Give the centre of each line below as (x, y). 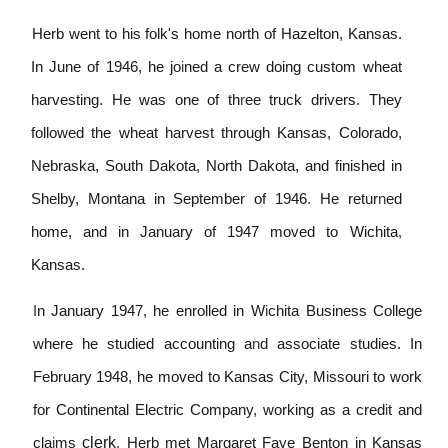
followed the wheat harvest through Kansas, (181, 133)
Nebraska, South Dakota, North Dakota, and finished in (216, 166)
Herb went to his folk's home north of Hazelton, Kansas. (217, 34)
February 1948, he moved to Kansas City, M (179, 376)
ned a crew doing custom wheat (292, 67)
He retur (348, 199)
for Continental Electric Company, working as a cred (209, 409)
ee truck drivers (300, 100)
